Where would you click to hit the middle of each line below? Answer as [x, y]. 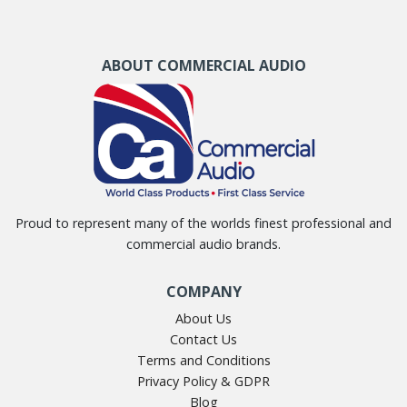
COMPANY [203, 292]
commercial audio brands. [203, 244]
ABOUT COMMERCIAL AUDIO [203, 66]
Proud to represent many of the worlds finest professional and [203, 223]
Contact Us [203, 340]
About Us [203, 319]
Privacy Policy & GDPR [203, 382]
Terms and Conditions [203, 361]
